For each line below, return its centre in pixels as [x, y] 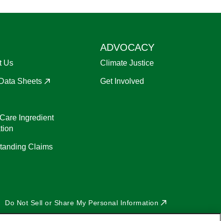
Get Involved [122, 81]
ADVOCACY [127, 47]
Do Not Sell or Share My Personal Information [82, 203]
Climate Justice [127, 63]
